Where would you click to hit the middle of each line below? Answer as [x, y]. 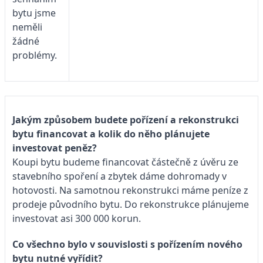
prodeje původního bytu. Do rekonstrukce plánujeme [131, 204]
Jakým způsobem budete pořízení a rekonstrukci [126, 119]
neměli [27, 27]
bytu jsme [34, 13]
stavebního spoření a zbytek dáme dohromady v [119, 176]
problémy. [35, 55]
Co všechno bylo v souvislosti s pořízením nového [127, 244]
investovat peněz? [55, 148]
